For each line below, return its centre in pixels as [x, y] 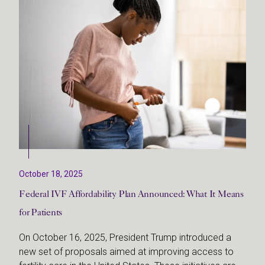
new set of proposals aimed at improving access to [126, 251]
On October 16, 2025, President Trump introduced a [125, 237]
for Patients [41, 212]
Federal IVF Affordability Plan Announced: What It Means [131, 193]
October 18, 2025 [51, 174]
